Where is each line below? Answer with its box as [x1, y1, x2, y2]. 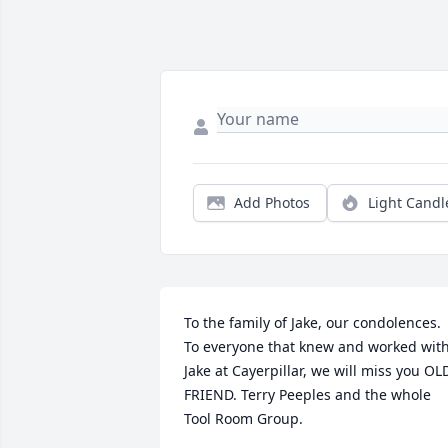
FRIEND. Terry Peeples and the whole [184, 385, 431, 405]
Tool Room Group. [184, 409, 303, 429]
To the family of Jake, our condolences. [184, 313, 441, 333]
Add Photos [234, 193, 310, 213]
